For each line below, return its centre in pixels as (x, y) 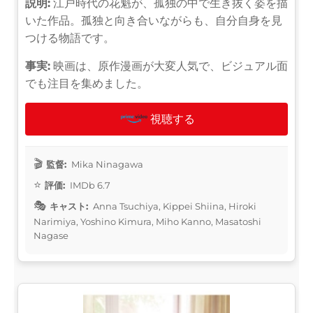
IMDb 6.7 (89, 185)
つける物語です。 (70, 38)
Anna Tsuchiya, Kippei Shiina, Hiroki (174, 206)
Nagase (51, 235)
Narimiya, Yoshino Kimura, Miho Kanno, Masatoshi (147, 221)
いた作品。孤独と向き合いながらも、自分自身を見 (154, 20)
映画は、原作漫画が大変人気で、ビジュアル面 (169, 66)
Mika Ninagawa (106, 164)
